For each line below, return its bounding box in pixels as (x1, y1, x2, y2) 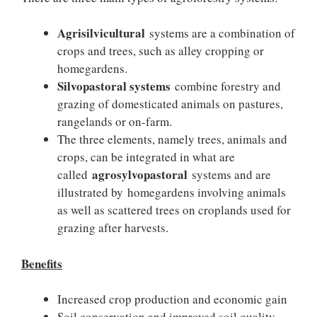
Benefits (21, 254, 62, 272)
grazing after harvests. (57, 219, 168, 236)
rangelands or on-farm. (57, 113, 172, 129)
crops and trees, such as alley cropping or (57, 42, 264, 59)
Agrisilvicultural (57, 24, 145, 42)
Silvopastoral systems (57, 77, 175, 95)
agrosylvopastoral (92, 166, 188, 183)
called (57, 166, 92, 183)
